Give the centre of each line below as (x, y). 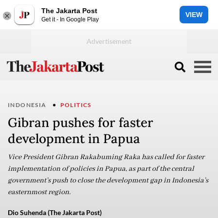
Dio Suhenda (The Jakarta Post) (55, 212)
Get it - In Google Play (70, 19)
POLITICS (76, 105)
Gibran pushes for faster (81, 122)
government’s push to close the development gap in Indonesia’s (108, 181)
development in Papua (74, 138)
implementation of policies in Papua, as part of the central (101, 169)
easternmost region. (39, 192)
